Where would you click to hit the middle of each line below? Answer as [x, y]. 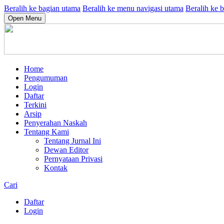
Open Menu [25, 18]
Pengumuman [46, 78]
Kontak [56, 168]
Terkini [35, 105]
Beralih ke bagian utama [42, 8]
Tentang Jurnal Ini [72, 141]
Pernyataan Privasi [73, 159]
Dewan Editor [66, 150]
